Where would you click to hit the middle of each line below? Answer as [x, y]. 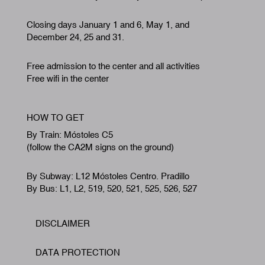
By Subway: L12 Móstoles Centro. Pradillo [108, 176]
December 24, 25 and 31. [75, 37]
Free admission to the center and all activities [113, 66]
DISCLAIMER [63, 224]
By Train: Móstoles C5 [70, 135]
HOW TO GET [55, 118]
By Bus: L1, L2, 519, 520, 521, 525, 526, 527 [112, 189]
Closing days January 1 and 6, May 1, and [108, 25]
